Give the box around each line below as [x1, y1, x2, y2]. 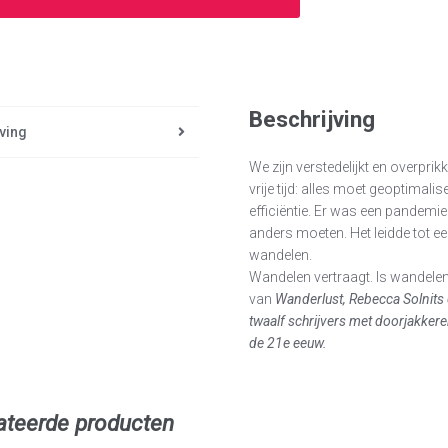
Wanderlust [275, 290, 344, 307]
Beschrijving [249, 106, 376, 134]
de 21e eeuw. [249, 334, 328, 351]
